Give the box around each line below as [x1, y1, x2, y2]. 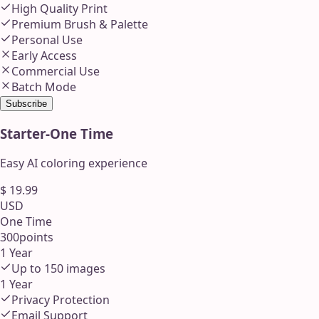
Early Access [11, 47, 77, 63]
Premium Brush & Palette [11, 16, 148, 32]
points [19, 229, 53, 246]
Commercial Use [11, 63, 100, 79]
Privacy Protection [11, 292, 110, 308]
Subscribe [6, 98, 47, 109]
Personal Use [11, 31, 83, 48]
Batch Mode [11, 78, 76, 95]
